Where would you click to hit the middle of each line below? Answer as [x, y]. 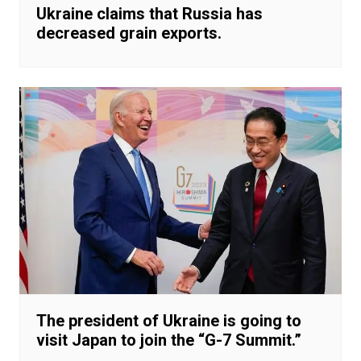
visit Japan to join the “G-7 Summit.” [168, 340]
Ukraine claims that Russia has [149, 13]
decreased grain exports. [129, 33]
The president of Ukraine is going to [168, 321]
